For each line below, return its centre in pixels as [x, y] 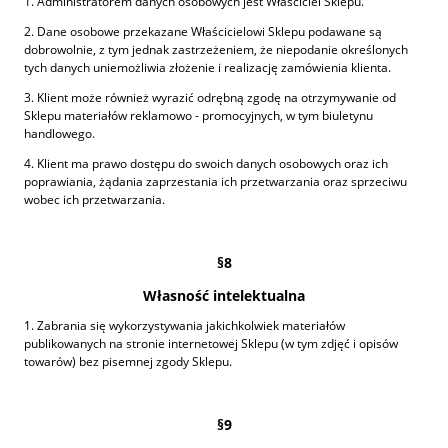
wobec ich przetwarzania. [94, 199]
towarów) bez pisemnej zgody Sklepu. [128, 361]
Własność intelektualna [224, 295]
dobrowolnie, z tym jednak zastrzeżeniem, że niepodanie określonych [216, 49]
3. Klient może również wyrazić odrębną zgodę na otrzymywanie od [210, 97]
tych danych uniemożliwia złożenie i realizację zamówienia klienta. [207, 67]
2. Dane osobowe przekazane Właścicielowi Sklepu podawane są [203, 31]
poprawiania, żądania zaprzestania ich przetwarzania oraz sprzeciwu [215, 181]
